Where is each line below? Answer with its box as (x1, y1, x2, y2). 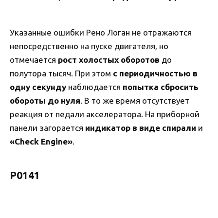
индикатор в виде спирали (85, 123, 196, 132)
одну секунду (10, 82, 66, 91)
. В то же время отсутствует (80, 95, 189, 105)
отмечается (10, 54, 58, 64)
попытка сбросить (123, 82, 199, 91)
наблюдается (66, 82, 123, 91)
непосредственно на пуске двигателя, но (10, 41, 168, 51)
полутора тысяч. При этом (10, 68, 113, 78)
